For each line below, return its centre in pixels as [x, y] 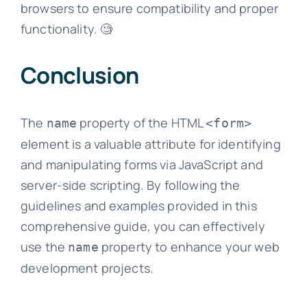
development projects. [87, 268]
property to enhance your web [189, 246]
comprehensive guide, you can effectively [143, 226]
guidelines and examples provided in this [138, 205]
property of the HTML [142, 122]
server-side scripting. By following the [130, 185]
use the [44, 246]
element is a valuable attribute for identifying [150, 144]
